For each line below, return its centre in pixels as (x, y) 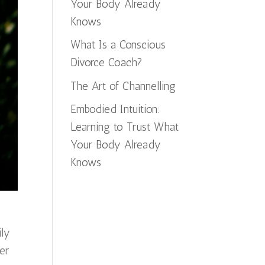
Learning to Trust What (125, 127)
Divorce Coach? (107, 62)
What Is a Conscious (118, 45)
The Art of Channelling (123, 86)
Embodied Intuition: (116, 109)
